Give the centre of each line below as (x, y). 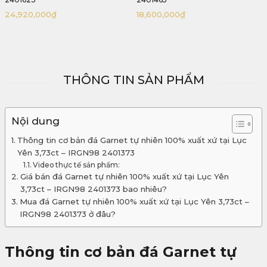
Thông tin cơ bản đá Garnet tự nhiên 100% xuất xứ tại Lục (132, 140)
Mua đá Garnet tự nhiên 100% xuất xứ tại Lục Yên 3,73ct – (134, 202)
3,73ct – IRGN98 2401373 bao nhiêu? (93, 189)
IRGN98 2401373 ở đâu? (67, 214)
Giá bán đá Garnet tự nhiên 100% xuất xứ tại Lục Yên (124, 177)
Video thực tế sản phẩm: (77, 165)
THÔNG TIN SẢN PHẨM (133, 80)
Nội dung (35, 121)
